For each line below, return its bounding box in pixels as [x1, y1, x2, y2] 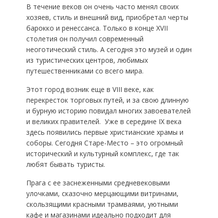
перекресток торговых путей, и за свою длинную [26, 95, 189, 105]
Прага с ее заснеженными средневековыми [26, 178, 170, 187]
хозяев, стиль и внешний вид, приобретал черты [26, 13, 188, 22]
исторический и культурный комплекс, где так [26, 149, 179, 158]
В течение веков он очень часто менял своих [26, 2, 179, 11]
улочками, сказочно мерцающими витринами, [26, 189, 179, 198]
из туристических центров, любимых [26, 55, 148, 65]
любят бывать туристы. [26, 160, 105, 169]
